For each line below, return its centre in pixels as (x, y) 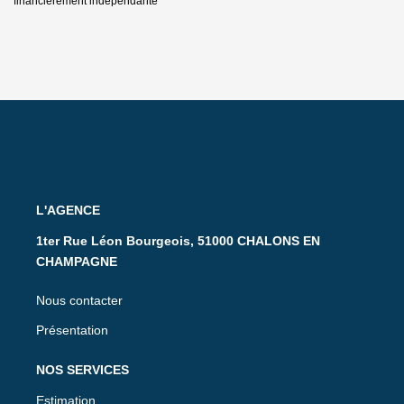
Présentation (72, 330)
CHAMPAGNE (77, 261)
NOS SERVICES (83, 369)
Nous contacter (79, 300)
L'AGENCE (68, 210)
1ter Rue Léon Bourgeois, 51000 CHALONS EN (178, 240)
